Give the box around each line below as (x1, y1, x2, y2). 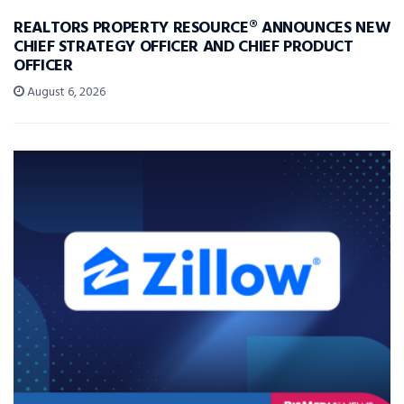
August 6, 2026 (24, 81, 106, 103)
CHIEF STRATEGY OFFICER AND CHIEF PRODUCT (14, 33, 353, 60)
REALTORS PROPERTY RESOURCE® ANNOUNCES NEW (14, 14, 390, 41)
